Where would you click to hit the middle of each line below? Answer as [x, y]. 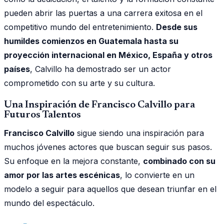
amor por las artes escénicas [62, 175]
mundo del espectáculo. [49, 203]
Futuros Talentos [42, 115]
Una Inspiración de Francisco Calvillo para [99, 105]
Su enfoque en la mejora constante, [73, 161]
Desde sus [177, 27]
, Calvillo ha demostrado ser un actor [100, 69]
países [17, 69]
